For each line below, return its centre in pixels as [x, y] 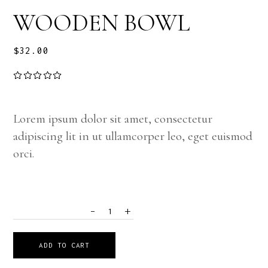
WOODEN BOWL [102, 23]
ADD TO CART [64, 245]
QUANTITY [29, 213]
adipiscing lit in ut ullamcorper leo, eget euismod [133, 136]
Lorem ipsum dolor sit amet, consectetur [113, 119]
